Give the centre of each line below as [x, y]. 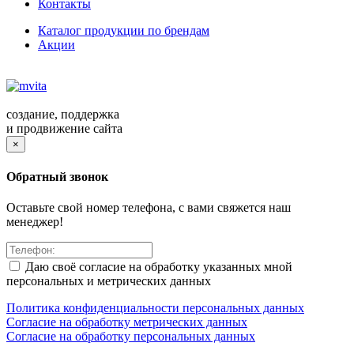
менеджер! [35, 221]
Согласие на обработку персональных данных [131, 336]
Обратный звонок [57, 176]
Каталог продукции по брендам [124, 31]
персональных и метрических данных [109, 281]
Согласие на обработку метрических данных [127, 322]
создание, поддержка [63, 115]
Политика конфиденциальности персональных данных [155, 307]
